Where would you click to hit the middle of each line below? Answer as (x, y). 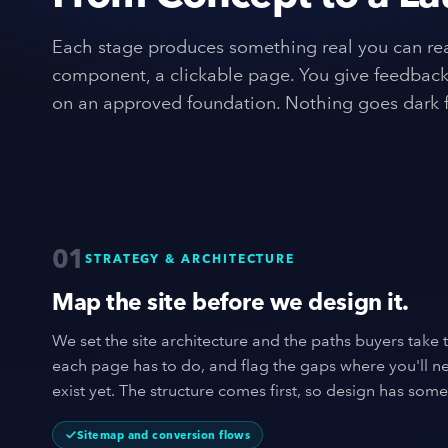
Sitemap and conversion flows (164, 434)
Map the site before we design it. (230, 301)
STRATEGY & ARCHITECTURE (190, 258)
